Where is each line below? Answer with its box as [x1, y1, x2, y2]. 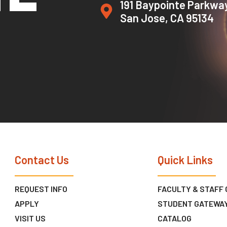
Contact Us [15, 153, 69, 167]
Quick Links [157, 153, 213, 167]
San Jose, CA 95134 [120, 11, 214, 25]
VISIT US [15, 213, 46, 223]
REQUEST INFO [15, 183, 68, 194]
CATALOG [157, 213, 192, 223]
